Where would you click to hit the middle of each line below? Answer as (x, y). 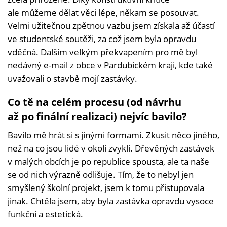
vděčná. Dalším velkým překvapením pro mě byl (103, 52)
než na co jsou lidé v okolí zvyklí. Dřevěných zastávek (111, 148)
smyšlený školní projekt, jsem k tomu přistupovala (106, 188)
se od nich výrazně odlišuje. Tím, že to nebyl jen (101, 175)
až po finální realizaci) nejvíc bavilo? (97, 117)
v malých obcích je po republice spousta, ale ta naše (108, 162)
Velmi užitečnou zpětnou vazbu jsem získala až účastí (111, 26)
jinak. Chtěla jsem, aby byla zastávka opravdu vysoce (111, 201)
